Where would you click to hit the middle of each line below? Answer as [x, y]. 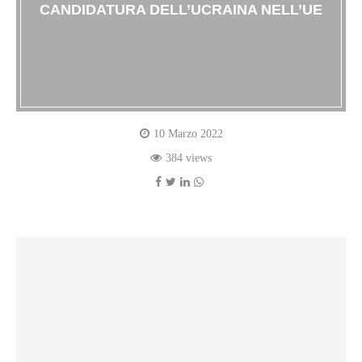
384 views [189, 158]
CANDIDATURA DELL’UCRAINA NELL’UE [181, 10]
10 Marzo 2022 [188, 134]
